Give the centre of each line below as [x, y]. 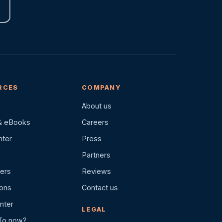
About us [97, 106]
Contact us [100, 188]
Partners [96, 155]
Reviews [97, 171]
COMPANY [101, 87]
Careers [95, 122]
